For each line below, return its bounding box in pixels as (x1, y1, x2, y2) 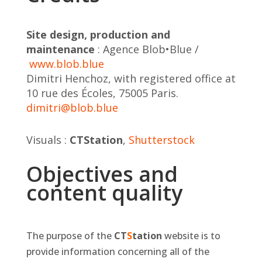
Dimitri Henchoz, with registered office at (26, 71, 236, 86)
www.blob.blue (29, 57, 104, 71)
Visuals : (26, 133, 70, 147)
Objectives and (26, 160, 178, 189)
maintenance (26, 42, 95, 57)
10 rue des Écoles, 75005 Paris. (26, 86, 178, 101)
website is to (161, 229, 220, 243)
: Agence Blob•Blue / (94, 42, 199, 57)
